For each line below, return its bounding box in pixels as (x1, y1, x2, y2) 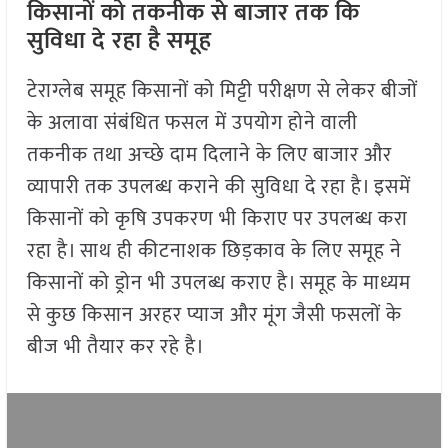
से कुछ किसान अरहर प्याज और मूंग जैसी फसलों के (26, 298, 402, 333)
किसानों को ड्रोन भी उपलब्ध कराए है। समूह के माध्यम (26, 266, 411, 301)
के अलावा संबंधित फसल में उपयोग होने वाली (26, 106, 358, 141)
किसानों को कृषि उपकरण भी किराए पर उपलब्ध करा (26, 202, 408, 237)
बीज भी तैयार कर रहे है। (26, 330, 205, 365)
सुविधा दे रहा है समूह (26, 21, 212, 62)
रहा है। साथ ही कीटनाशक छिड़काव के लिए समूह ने (26, 234, 402, 269)
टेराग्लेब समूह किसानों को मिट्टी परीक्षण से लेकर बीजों (26, 74, 418, 109)
